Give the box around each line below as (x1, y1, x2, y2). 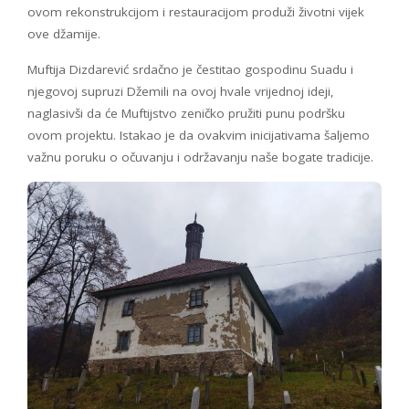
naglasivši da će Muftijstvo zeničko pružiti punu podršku (27, 104, 345, 121)
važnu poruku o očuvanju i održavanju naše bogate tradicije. (27, 148, 373, 165)
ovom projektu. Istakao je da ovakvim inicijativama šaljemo (27, 126, 370, 143)
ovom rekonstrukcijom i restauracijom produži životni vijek (27, 3, 364, 20)
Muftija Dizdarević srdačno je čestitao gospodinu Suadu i (27, 60, 353, 78)
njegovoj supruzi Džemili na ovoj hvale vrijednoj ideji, (27, 82, 334, 100)
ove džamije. (27, 25, 100, 42)
